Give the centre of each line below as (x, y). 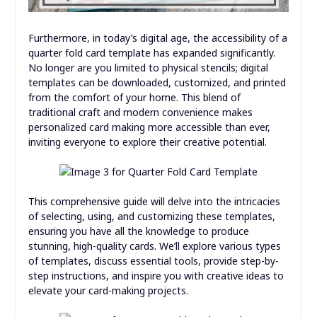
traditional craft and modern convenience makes (140, 112)
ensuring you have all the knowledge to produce (138, 231)
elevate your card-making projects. (108, 290)
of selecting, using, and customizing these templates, (151, 216)
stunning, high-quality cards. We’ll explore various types (154, 246)
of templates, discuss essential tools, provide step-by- (153, 260)
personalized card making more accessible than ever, (149, 127)
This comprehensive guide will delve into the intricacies (154, 201)
